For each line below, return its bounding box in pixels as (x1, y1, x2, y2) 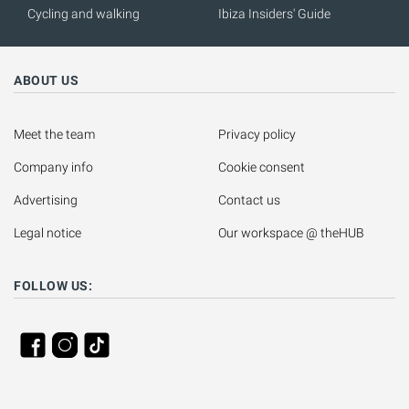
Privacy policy (218, 127, 296, 142)
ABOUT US (14, 73, 79, 89)
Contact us (218, 193, 280, 208)
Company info (14, 160, 93, 175)
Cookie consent (218, 160, 305, 175)
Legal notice (14, 225, 81, 241)
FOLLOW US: (14, 278, 92, 294)
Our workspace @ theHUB (218, 225, 364, 241)
